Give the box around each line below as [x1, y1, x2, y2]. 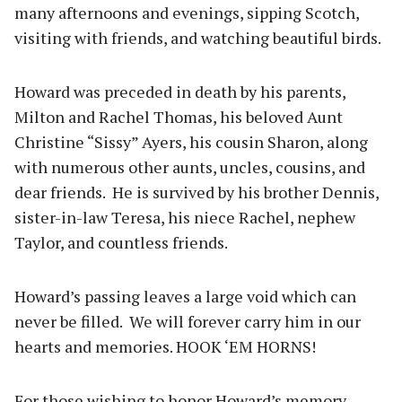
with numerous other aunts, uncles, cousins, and [14, 156, 365, 179]
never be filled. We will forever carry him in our [14, 310, 361, 333]
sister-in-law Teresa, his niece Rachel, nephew [14, 206, 355, 229]
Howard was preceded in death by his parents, [14, 81, 345, 103]
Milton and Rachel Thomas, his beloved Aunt [14, 106, 343, 128]
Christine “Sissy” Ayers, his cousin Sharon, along [14, 131, 368, 153]
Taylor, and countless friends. [14, 232, 228, 254]
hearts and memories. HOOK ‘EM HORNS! [14, 336, 316, 358]
